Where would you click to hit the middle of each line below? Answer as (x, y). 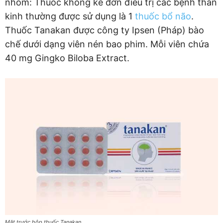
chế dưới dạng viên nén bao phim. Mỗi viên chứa (107, 44)
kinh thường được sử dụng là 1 (70, 16)
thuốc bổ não (163, 16)
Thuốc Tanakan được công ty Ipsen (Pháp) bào (105, 30)
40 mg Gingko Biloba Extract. (67, 58)
